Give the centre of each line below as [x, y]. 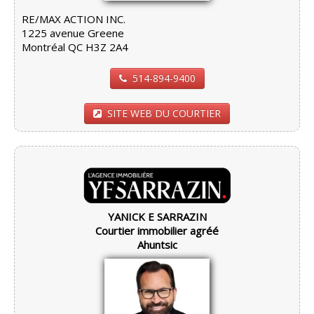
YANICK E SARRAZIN [157, 216]
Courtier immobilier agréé [157, 230]
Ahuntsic [157, 244]
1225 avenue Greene [73, 33]
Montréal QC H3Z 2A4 [75, 47]
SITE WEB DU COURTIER [164, 113]
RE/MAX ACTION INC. [74, 19]
